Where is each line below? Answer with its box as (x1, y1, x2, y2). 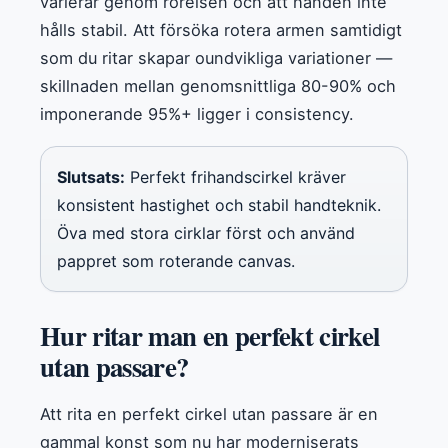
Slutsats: (57, 167, 125, 188)
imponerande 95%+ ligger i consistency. (40, 104, 354, 125)
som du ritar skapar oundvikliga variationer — (40, 48, 392, 69)
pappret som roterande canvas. (57, 251, 295, 272)
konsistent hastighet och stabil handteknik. (57, 195, 381, 216)
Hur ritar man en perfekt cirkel (40, 316, 380, 356)
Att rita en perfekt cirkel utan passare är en (40, 404, 378, 425)
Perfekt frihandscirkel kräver (125, 167, 346, 188)
